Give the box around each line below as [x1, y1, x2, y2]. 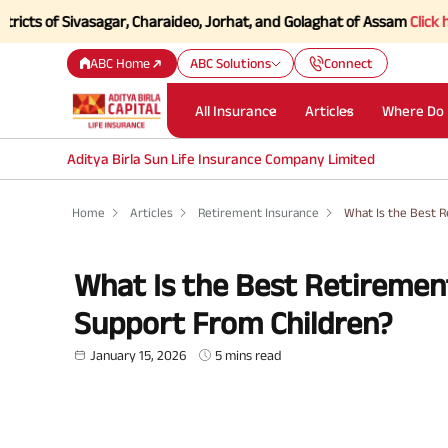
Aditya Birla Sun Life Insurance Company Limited [67, 150, 376, 167]
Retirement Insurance [198, 205, 319, 220]
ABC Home [90, 54, 151, 71]
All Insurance [195, 102, 278, 119]
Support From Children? [74, 304, 392, 340]
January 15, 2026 [90, 346, 187, 363]
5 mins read [215, 346, 283, 363]
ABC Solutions [190, 54, 272, 71]
